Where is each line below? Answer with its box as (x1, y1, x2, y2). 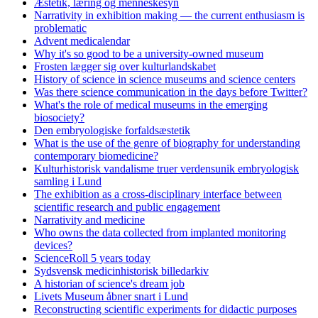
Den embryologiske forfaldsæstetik (34, 124, 190, 136)
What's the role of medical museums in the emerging (34, 98, 268, 111)
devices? (34, 238, 72, 251)
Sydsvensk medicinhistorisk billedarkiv (34, 264, 209, 277)
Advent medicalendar (34, 34, 130, 47)
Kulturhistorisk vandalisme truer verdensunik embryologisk (34, 162, 299, 175)
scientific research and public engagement (34, 200, 220, 213)
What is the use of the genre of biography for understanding (34, 136, 300, 149)
